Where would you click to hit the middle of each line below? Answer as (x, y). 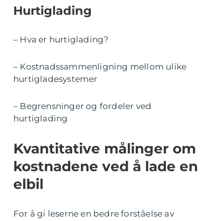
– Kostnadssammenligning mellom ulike (100, 67)
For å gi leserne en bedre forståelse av (94, 214)
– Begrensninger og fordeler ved (83, 106)
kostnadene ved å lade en (106, 166)
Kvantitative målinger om (105, 149)
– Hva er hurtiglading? (61, 40)
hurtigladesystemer (55, 79)
